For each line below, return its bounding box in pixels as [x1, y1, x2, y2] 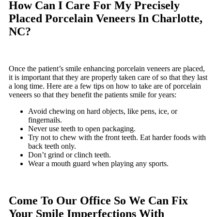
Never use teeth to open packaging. [28, 124, 136, 133]
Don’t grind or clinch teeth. [28, 151, 111, 159]
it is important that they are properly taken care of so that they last [9, 73, 207, 82]
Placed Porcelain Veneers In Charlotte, [9, 12, 202, 25]
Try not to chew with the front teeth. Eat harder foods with [28, 133, 206, 142]
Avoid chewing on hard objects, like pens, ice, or [28, 107, 177, 116]
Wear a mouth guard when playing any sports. [28, 159, 169, 168]
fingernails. [28, 116, 62, 124]
